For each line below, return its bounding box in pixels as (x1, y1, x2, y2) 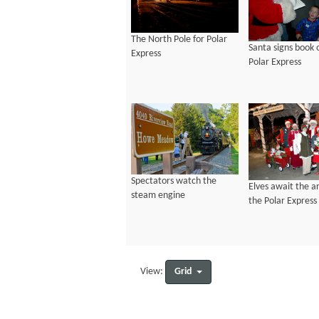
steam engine (131, 190, 185, 202)
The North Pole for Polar (131, 33, 227, 45)
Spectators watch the (131, 176, 216, 187)
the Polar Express (249, 195, 317, 206)
